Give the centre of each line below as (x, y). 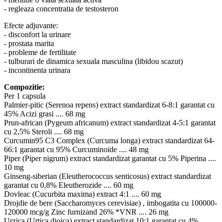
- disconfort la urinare (37, 34)
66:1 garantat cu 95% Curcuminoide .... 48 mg (76, 149)
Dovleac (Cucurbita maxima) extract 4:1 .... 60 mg (83, 194)
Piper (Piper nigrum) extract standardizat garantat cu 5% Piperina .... (110, 158)
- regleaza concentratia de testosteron (61, 8)
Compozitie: (24, 87)
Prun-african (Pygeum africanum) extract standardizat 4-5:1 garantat (110, 122)
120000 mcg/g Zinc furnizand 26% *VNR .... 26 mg (86, 212)
